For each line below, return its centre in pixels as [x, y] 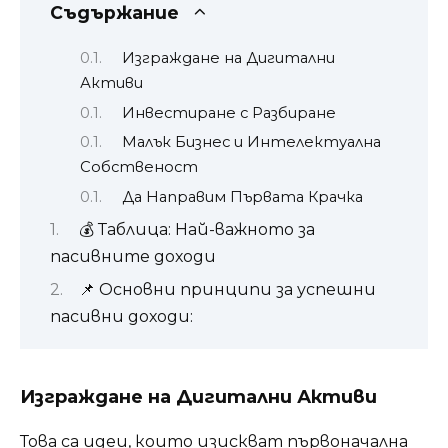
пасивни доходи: [121, 317]
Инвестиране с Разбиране [228, 112]
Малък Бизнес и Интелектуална [251, 142]
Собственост [139, 167]
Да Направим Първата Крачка [242, 196]
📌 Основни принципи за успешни [227, 290]
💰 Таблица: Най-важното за [197, 229]
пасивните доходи [133, 256]
